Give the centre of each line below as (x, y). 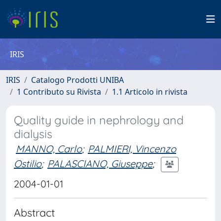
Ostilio (28, 163)
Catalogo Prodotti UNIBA (77, 80)
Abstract (34, 212)
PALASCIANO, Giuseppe (100, 163)
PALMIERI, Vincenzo (132, 149)
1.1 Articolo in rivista (150, 92)
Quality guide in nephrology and (99, 120)
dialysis (33, 134)
